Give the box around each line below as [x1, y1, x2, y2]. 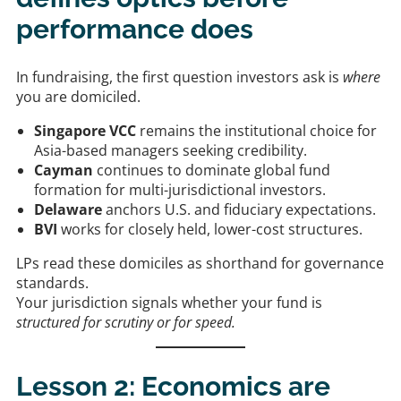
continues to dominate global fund [93, 160, 330, 181]
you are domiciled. [16, 87, 141, 107]
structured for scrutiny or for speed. [16, 312, 235, 333]
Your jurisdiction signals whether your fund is [16, 293, 322, 313]
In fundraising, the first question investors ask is [16, 67, 343, 88]
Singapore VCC [34, 121, 136, 141]
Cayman [34, 160, 93, 181]
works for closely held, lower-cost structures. [57, 219, 363, 240]
